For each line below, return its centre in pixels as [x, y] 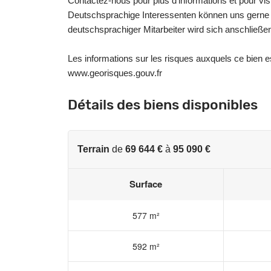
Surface [146, 184]
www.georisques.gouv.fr [115, 73]
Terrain [93, 149]
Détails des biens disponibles [163, 105]
